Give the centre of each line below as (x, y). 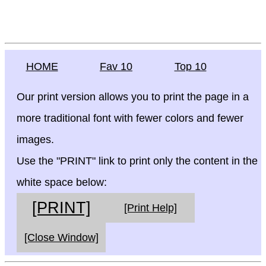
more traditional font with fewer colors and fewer (130, 118)
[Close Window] (61, 237)
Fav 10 (116, 66)
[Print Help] (150, 208)
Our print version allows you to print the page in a (133, 97)
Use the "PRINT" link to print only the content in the (137, 161)
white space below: (62, 182)
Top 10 (190, 66)
